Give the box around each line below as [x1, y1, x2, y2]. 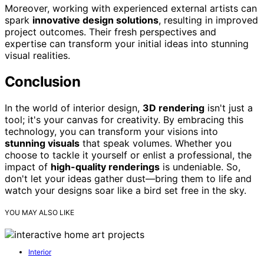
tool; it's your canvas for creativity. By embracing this [5, 114, 243, 126]
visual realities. [5, 49, 70, 62]
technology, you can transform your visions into [5, 126, 218, 138]
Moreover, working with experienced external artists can [5, 2, 257, 15]
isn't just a [204, 102, 253, 114]
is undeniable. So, [160, 161, 240, 173]
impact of [5, 161, 51, 173]
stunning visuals [5, 137, 80, 150]
